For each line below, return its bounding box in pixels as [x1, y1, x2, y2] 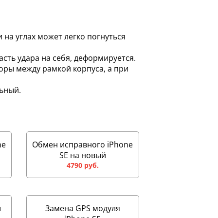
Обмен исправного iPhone [32, 139, 133, 150]
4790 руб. [66, 161, 99, 170]
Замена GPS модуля [45, 203, 120, 214]
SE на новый [59, 150, 106, 161]
